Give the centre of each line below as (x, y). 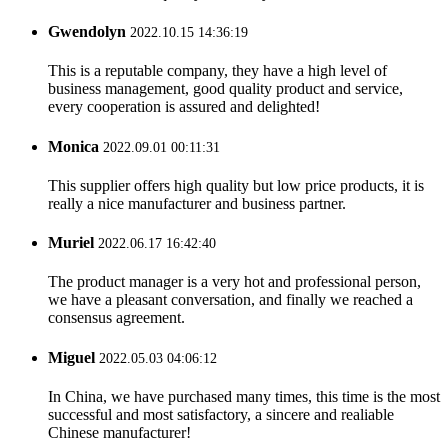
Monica (73, 146)
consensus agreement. (116, 318)
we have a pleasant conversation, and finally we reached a (230, 300)
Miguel (71, 357)
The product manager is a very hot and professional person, (234, 282)
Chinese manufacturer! (119, 432)
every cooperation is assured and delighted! (184, 107)
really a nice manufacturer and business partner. (197, 203)
